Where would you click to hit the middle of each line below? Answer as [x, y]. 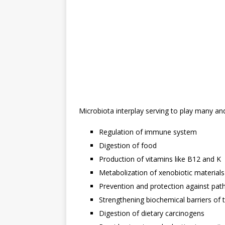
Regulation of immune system [148, 132]
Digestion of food [128, 146]
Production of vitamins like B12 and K [160, 159]
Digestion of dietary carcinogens [152, 213]
